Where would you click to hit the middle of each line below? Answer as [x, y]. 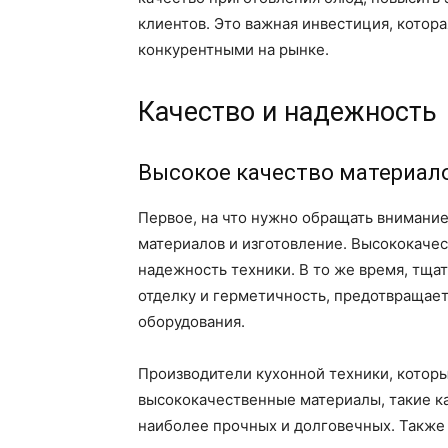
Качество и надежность [287, 112]
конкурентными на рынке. [233, 50]
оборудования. [191, 322]
